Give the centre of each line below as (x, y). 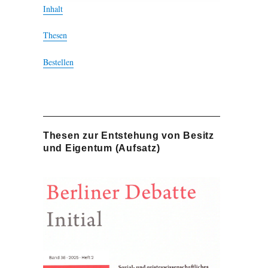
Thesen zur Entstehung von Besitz (128, 135)
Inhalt (53, 8)
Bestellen (58, 62)
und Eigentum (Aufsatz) (101, 148)
